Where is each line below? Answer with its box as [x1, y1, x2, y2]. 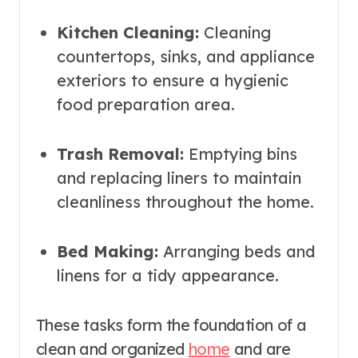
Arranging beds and [157, 241, 315, 261]
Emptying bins [183, 143, 297, 164]
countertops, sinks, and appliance [56, 46, 315, 66]
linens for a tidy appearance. [56, 265, 279, 285]
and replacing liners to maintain [56, 167, 301, 188]
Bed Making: [56, 241, 158, 261]
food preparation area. [56, 93, 235, 114]
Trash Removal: [56, 143, 184, 164]
